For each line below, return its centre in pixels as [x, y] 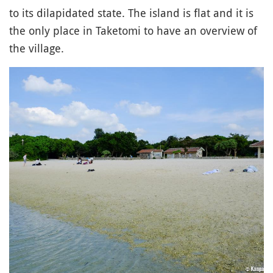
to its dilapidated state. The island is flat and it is [131, 13]
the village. [37, 48]
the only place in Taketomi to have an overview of [133, 31]
